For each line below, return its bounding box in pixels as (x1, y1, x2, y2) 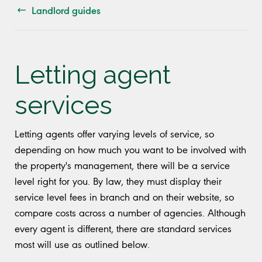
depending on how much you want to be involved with (15, 143, 246, 156)
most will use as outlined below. (15, 238, 153, 250)
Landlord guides (32, 2, 101, 17)
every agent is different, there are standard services (15, 222, 232, 235)
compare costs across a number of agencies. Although (15, 206, 246, 219)
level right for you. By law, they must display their (15, 175, 222, 187)
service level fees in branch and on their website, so (15, 191, 234, 203)
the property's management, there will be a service (15, 159, 230, 171)
